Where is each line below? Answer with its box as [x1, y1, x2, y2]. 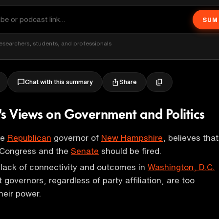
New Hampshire [101, 133, 163, 142]
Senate [71, 147, 99, 155]
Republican [7, 133, 51, 142]
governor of [51, 133, 101, 142]
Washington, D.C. [148, 163, 215, 171]
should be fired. [99, 147, 161, 155]
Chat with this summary [25, 79, 93, 85]
